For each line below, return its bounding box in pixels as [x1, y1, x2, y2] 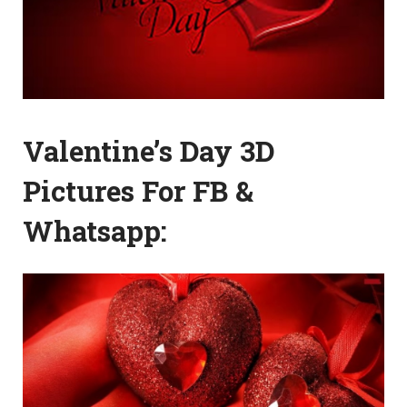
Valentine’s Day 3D [23, 132, 274, 169]
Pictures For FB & [23, 172, 253, 209]
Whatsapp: [23, 212, 167, 249]
